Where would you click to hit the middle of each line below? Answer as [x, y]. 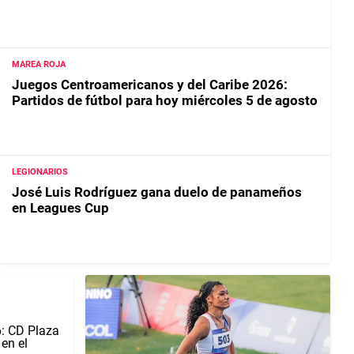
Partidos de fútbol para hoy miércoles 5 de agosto [165, 101]
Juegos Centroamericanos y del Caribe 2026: [150, 85]
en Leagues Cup [60, 208]
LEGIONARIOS [40, 172]
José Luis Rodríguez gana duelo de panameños [157, 192]
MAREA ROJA [39, 65]
